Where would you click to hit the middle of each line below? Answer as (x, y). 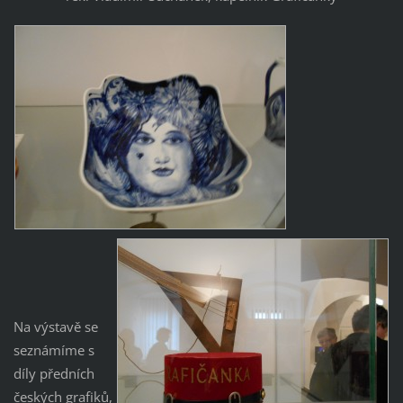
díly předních (54, 374)
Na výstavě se (55, 327)
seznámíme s (54, 350)
